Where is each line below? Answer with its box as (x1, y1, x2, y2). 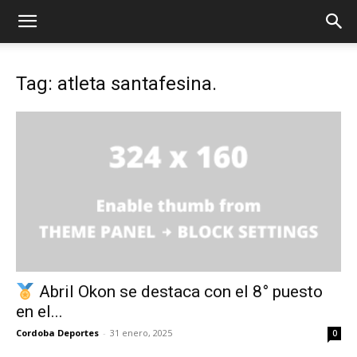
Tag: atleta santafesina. (16, 73, 217, 95)
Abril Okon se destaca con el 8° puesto (34, 282, 323, 302)
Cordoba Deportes (16, 327, 99, 339)
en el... (16, 302, 63, 322)
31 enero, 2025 (110, 327, 172, 339)
